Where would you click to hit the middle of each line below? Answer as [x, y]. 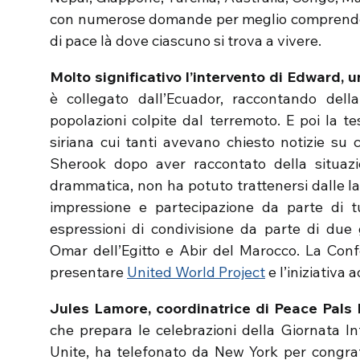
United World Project [196, 272]
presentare [88, 272]
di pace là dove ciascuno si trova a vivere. [186, 41]
